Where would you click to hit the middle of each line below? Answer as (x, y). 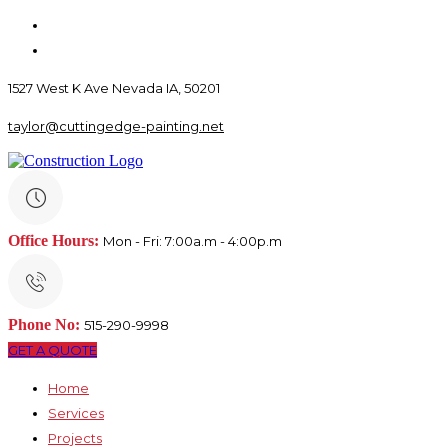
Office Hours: (53, 240)
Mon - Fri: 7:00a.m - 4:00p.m (192, 241)
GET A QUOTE (52, 350)
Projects (75, 438)
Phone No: (44, 324)
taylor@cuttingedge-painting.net (116, 126)
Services (76, 413)
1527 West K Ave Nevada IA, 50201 (114, 88)
